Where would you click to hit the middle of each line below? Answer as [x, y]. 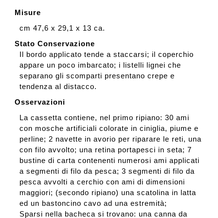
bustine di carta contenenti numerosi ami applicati [109, 161]
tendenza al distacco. [58, 87]
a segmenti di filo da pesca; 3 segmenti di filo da [107, 171]
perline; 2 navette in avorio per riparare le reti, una [110, 139]
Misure [27, 13]
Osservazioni [40, 102]
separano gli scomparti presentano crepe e [97, 76]
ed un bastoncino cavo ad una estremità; [93, 203]
